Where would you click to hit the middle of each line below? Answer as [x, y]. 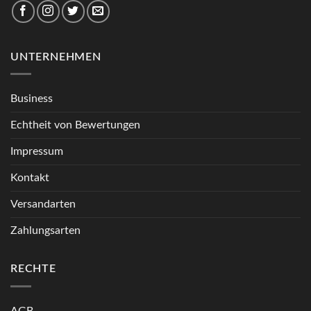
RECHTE [33, 269]
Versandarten [43, 204]
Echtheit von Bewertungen [75, 125]
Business [32, 99]
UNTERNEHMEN [56, 57]
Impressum [37, 152]
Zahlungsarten [45, 231]
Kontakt [30, 178]
